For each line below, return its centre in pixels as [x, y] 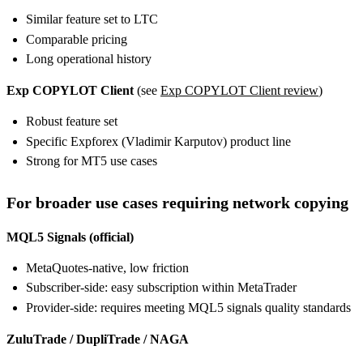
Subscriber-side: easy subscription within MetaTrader [161, 288]
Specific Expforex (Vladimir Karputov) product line [158, 141]
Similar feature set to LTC [92, 19]
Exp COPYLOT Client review [239, 91]
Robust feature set [72, 122]
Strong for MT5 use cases [92, 160]
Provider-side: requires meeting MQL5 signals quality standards [188, 307]
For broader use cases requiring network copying [177, 202]
